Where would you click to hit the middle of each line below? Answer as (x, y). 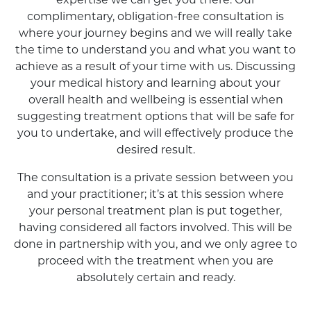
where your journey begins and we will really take (155, 34)
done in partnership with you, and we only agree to (155, 245)
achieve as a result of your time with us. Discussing (155, 67)
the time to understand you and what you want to (155, 50)
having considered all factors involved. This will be (155, 228)
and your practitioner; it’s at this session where (155, 195)
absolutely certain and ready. (155, 278)
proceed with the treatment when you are (155, 261)
